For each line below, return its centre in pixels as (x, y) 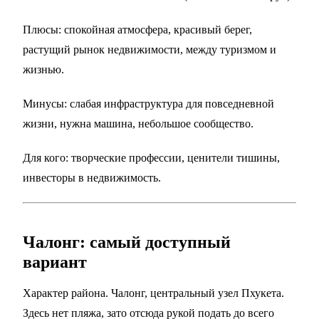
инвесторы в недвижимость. (92, 177)
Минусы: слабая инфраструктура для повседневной (148, 103)
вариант (55, 262)
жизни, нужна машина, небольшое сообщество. (138, 123)
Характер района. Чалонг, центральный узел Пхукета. (153, 293)
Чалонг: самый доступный (127, 242)
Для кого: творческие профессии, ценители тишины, (151, 157)
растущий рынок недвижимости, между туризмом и (150, 49)
